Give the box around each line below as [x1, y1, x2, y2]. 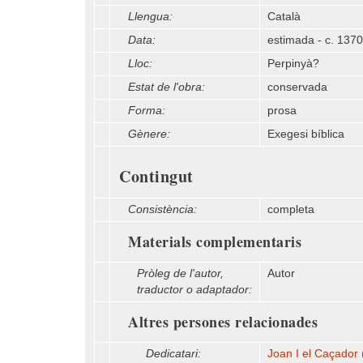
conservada [267, 81, 327, 93]
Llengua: [128, 11, 173, 23]
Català [267, 11, 301, 23]
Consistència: [128, 203, 197, 216]
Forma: [128, 105, 165, 117]
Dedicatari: [146, 348, 201, 360]
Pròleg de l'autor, [137, 267, 224, 280]
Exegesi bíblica [267, 128, 344, 140]
